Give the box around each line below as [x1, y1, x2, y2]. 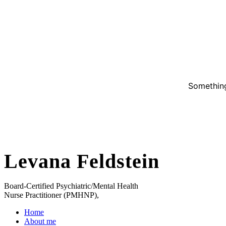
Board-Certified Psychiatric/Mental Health [4, 182, 138, 191]
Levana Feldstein [4, 150, 159, 173]
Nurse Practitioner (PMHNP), [4, 191, 99, 200]
